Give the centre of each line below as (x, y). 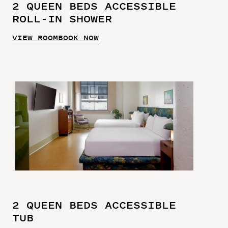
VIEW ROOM (35, 37)
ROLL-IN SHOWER (62, 19)
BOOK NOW (78, 37)
